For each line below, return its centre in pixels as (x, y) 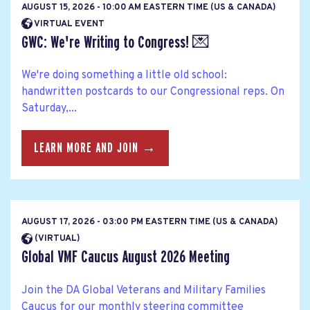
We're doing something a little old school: (124, 75)
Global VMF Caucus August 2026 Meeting (126, 257)
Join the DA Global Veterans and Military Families (144, 290)
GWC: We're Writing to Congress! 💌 (116, 42)
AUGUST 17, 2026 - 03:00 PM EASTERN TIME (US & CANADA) (150, 222)
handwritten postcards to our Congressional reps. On (153, 92)
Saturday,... (49, 108)
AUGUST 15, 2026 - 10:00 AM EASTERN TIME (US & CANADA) (149, 7)
